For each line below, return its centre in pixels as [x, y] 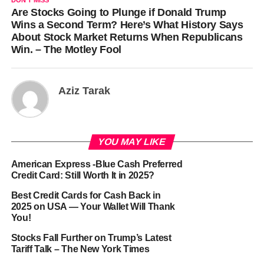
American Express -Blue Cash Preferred [97, 164]
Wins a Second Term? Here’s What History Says [127, 25]
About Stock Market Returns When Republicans [127, 37]
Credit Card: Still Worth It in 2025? [83, 175]
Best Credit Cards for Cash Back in [86, 195]
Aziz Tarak [84, 91]
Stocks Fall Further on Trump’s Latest [91, 238]
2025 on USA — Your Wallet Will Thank [93, 207]
